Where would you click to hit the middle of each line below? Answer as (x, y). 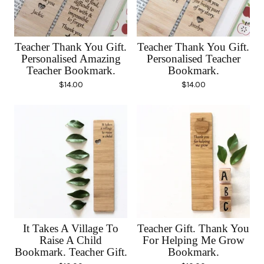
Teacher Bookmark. (71, 70)
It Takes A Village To (71, 228)
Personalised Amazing (71, 59)
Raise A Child (71, 240)
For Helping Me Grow (193, 240)
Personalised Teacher (193, 59)
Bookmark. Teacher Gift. (71, 252)
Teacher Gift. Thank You (193, 228)
